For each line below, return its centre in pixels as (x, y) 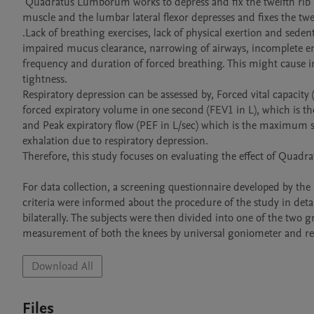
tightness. (45, 79)
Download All (62, 266)
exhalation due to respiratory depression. (117, 141)
